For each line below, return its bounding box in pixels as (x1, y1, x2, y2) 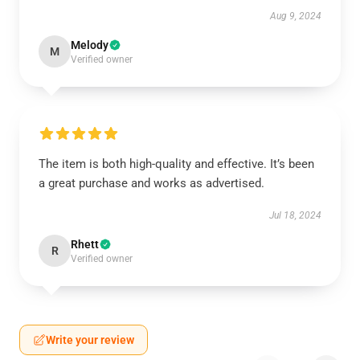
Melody (71, 39, 108, 51)
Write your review (46, 333, 134, 346)
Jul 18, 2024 (269, 210, 321, 221)
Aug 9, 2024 (270, 10, 321, 22)
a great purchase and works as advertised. (39, 176, 268, 190)
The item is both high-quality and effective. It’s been (39, 157, 314, 171)
